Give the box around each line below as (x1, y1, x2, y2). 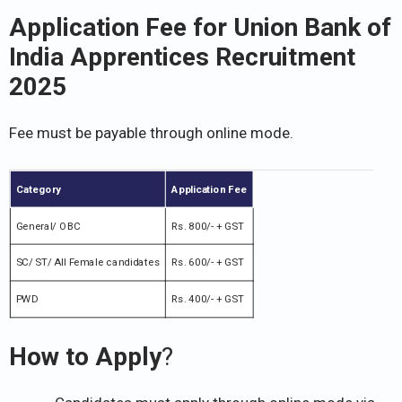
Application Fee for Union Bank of (9, 13, 391, 43)
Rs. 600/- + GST (170, 256, 244, 268)
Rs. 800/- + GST (170, 219, 244, 232)
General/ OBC (15, 219, 81, 232)
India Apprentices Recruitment (9, 42, 355, 73)
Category (15, 182, 61, 196)
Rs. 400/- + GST (170, 293, 244, 305)
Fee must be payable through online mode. (9, 124, 293, 143)
